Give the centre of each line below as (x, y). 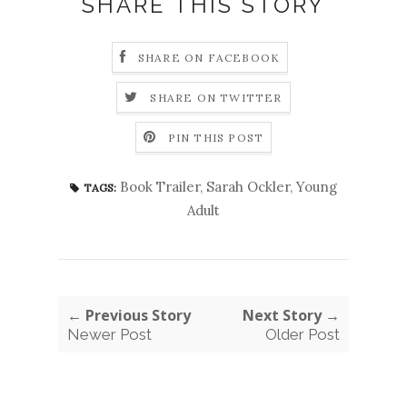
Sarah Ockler (248, 186)
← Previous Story (129, 315)
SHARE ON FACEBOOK (209, 57)
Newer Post (109, 334)
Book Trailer (160, 186)
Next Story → (291, 315)
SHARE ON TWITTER (216, 97)
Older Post (303, 334)
